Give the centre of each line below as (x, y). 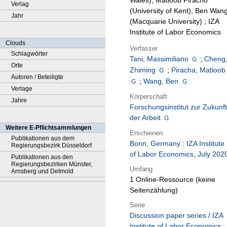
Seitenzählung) (154, 190)
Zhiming (143, 70)
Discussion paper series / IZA (176, 216)
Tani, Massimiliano (159, 59)
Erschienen (146, 133)
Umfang (141, 169)
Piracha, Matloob (199, 70)
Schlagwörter (29, 54)
